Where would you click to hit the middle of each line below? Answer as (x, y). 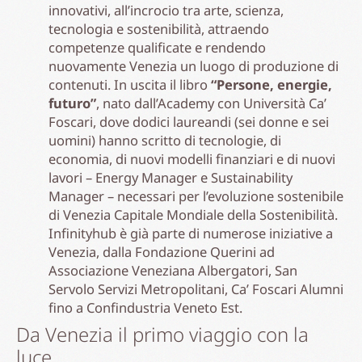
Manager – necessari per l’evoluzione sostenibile (196, 196)
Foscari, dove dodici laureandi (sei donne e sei (189, 121)
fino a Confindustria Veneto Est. (145, 307)
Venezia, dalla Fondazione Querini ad (162, 251)
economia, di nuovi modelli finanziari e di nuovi (192, 158)
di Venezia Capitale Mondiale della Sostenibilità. (193, 214)
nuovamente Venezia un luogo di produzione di (194, 65)
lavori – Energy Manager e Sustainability (170, 177)
